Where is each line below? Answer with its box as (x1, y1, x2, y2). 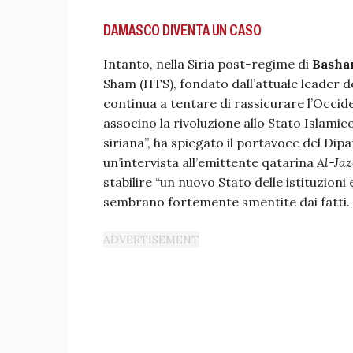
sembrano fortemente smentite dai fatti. (103, 194, 350, 210)
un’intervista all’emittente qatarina (103, 154, 317, 171)
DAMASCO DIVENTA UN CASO (103, 21, 262, 39)
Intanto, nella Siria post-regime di (103, 56, 312, 72)
